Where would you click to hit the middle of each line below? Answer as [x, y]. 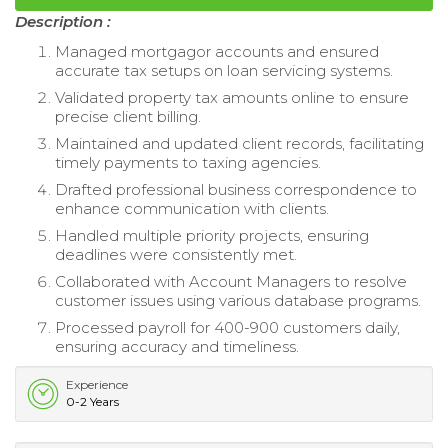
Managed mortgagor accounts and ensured [217, 51]
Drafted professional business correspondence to [236, 189]
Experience [97, 384]
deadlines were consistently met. [176, 254]
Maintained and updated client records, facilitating [239, 143]
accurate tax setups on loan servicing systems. [224, 70]
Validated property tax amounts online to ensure [232, 97]
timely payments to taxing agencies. [188, 162]
